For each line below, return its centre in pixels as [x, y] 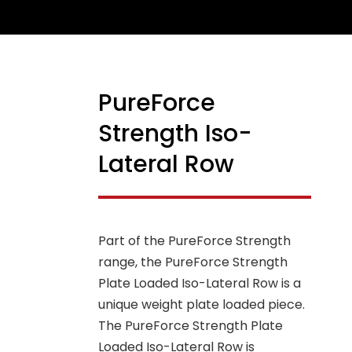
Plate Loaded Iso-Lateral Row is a [200, 284]
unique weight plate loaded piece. [202, 305]
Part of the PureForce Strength [195, 241]
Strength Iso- [176, 134]
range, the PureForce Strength [193, 262]
